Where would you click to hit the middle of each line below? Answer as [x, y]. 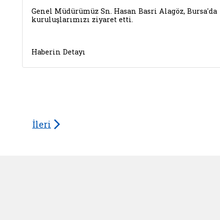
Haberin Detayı [58, 52]
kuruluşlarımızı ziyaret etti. [82, 19]
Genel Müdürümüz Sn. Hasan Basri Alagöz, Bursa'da [124, 11]
